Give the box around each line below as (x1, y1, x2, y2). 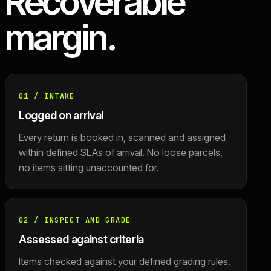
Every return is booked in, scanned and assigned (19, 131, 226, 143)
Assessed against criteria (19, 233, 144, 246)
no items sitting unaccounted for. (19, 162, 159, 174)
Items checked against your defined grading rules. (19, 255, 230, 267)
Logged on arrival (19, 109, 103, 122)
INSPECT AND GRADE (44, 215, 131, 225)
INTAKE (44, 91, 75, 101)
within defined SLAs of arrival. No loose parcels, (19, 146, 223, 158)
